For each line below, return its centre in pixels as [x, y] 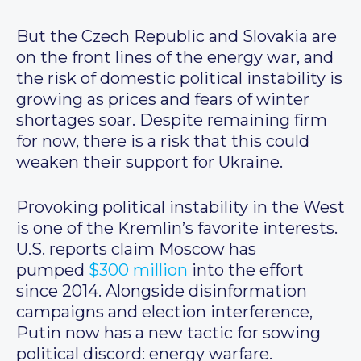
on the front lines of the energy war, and [175, 58]
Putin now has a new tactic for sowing [168, 333]
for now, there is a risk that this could [163, 141]
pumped [52, 270]
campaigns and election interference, [164, 312]
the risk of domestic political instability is [179, 79]
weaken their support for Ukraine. [149, 162]
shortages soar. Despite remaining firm [172, 120]
